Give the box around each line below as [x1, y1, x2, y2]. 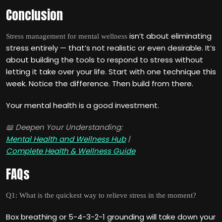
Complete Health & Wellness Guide [6, 146, 135, 156]
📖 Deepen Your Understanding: [6, 122, 122, 132]
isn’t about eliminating [127, 31, 212, 41]
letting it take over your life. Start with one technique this [6, 66, 216, 77]
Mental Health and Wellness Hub [6, 134, 126, 144]
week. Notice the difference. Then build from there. [6, 78, 193, 89]
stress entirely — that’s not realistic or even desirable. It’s [6, 43, 216, 53]
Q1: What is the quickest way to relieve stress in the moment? [6, 191, 196, 199]
